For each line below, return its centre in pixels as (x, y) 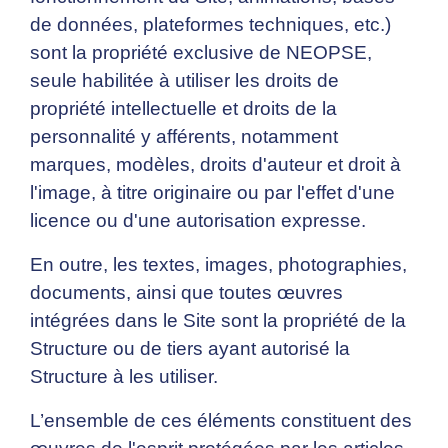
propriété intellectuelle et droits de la (183, 109)
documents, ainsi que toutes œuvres (186, 293)
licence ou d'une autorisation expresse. (198, 221)
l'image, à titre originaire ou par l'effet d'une (212, 193)
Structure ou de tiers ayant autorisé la (190, 349)
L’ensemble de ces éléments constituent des (221, 421)
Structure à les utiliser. (124, 377)
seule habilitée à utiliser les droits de (184, 81)
